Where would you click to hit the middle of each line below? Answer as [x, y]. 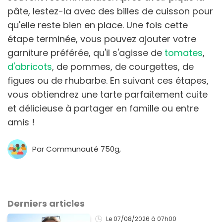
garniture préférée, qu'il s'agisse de [86, 53]
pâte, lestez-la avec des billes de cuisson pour [110, 11]
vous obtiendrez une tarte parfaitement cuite [108, 95]
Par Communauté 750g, [77, 149]
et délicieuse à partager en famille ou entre [103, 109]
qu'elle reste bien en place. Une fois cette [98, 25]
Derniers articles [46, 204]
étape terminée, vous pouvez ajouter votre [102, 39]
